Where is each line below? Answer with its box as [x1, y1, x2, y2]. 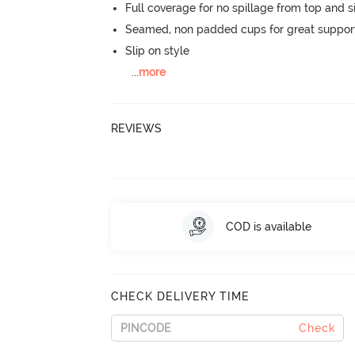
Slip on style [125, 44, 190, 57]
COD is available [225, 219, 311, 233]
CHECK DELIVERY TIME [111, 290, 250, 303]
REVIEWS [111, 121, 162, 135]
